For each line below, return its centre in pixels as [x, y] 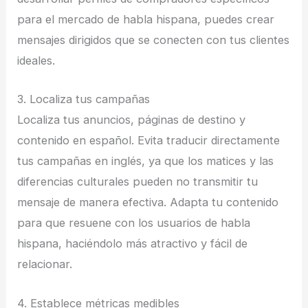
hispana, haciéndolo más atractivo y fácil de [133, 244]
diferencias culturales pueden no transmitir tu [138, 182]
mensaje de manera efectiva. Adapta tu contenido [148, 202]
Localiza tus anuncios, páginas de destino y [132, 120]
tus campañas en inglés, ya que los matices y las [146, 161]
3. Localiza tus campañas [84, 99]
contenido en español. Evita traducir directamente [149, 141]
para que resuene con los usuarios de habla [134, 223]
